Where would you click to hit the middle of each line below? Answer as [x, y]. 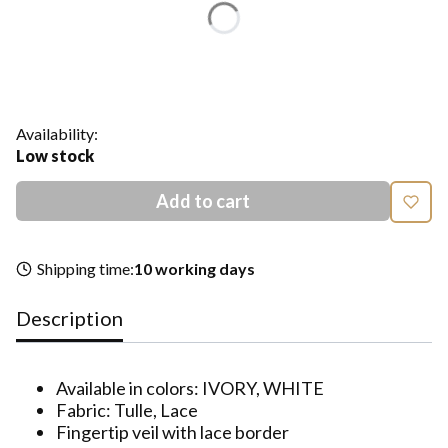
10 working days [194, 268]
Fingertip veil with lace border [172, 431]
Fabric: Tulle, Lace [127, 409]
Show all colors [62, 79]
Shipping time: [85, 268]
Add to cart [203, 200]
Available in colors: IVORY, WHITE [190, 387]
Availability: [57, 133]
